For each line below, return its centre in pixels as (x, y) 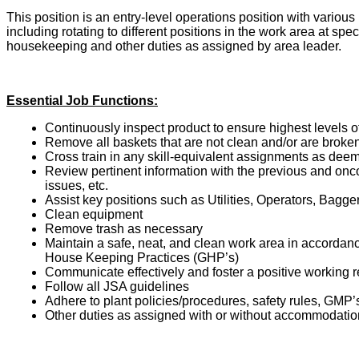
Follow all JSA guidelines (117, 286)
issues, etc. (77, 185)
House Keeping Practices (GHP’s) (142, 257)
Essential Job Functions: (82, 100)
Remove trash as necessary (124, 228)
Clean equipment (94, 214)
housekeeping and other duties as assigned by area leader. (174, 46)
